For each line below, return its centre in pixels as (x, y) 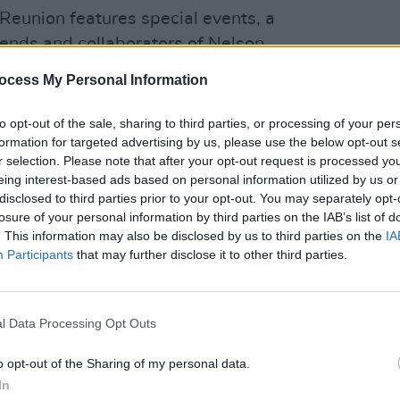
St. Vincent (47, 108)
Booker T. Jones (77, 83)
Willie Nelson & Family (190, 108)
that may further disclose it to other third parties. (210, 254)
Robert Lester (204, 83)
